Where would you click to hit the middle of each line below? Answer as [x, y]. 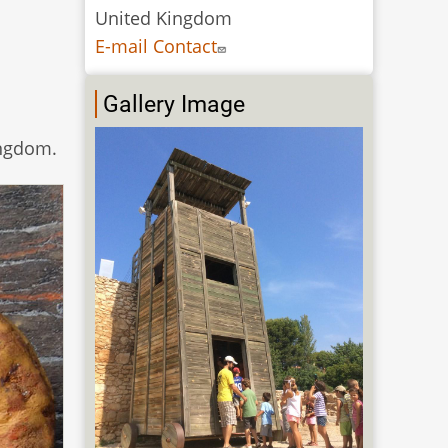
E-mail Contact [156, 45]
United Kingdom [164, 17]
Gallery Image [174, 103]
